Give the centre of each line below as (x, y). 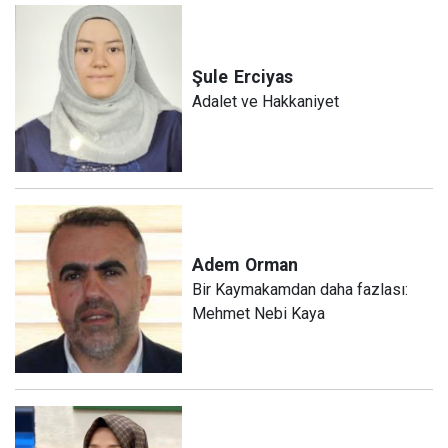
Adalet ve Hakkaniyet (266, 101)
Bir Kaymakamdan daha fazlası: (300, 289)
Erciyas (264, 76)
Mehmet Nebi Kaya (259, 313)
